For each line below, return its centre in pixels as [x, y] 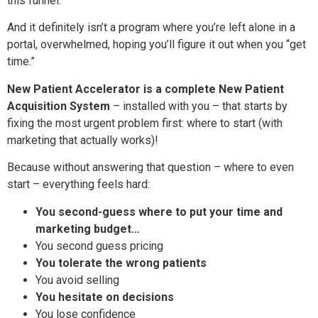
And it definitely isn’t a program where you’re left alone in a [151, 28]
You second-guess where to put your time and [159, 212]
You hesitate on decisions [105, 297]
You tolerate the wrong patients [121, 263]
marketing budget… [88, 229]
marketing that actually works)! [83, 140]
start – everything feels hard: [78, 185]
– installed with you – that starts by [199, 106]
